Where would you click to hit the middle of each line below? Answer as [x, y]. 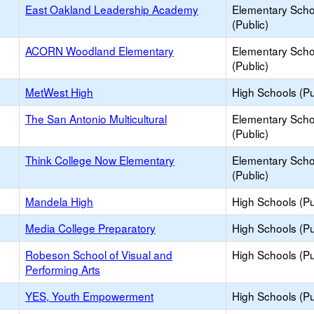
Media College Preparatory [90, 228]
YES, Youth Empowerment [89, 296]
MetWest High [59, 92]
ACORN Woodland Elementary [100, 50]
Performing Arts [63, 269]
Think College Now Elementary [100, 160]
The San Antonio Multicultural [96, 118]
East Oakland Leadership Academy [112, 9]
